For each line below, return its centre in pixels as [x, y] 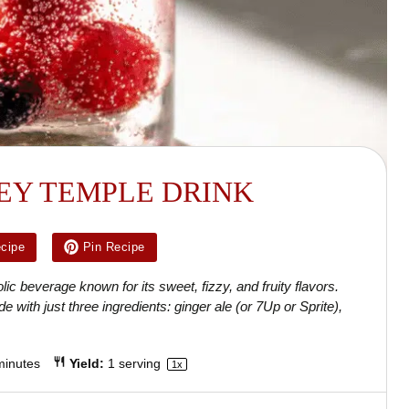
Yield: [84, 364]
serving [139, 364]
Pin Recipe [114, 247]
